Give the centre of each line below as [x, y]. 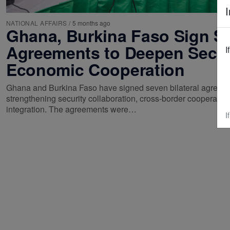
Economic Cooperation [95, 69]
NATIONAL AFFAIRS [37, 23]
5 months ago [91, 23]
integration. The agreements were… [71, 109]
